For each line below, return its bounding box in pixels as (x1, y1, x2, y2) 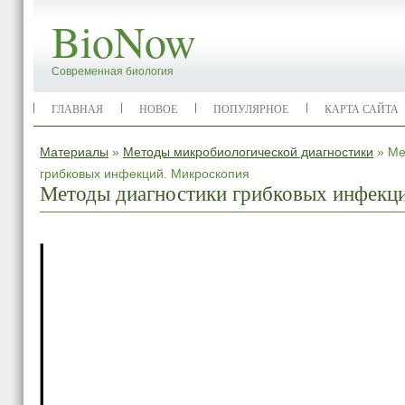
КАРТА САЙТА (325, 101, 399, 116)
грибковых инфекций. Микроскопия (40, 166, 250, 181)
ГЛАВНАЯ (52, 101, 103, 116)
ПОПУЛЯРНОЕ (213, 101, 288, 116)
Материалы (40, 145, 108, 159)
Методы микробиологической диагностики (123, 145, 373, 159)
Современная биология (52, 65, 174, 78)
